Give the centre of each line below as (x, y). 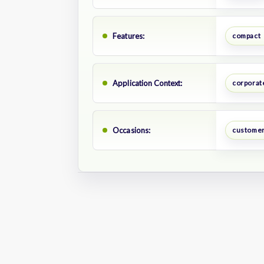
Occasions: (132, 130)
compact (246, 36)
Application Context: (148, 83)
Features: (129, 36)
